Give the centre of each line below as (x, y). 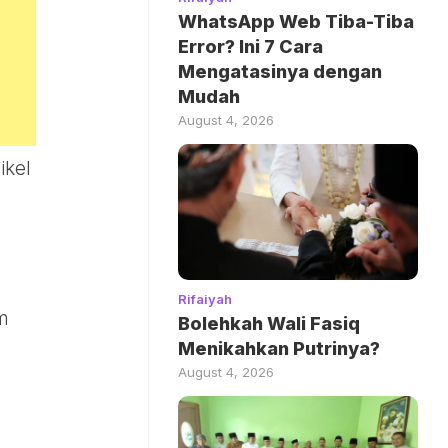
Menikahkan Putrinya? (279, 348)
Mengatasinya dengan (280, 72)
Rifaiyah (205, 298)
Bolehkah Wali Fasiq (269, 323)
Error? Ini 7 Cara (250, 47)
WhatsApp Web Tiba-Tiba (296, 22)
